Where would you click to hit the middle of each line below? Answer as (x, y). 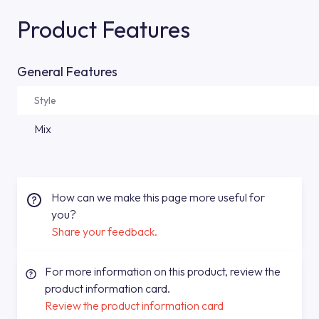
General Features (67, 72)
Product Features (104, 29)
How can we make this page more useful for (158, 197)
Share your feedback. (104, 231)
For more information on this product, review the (162, 271)
